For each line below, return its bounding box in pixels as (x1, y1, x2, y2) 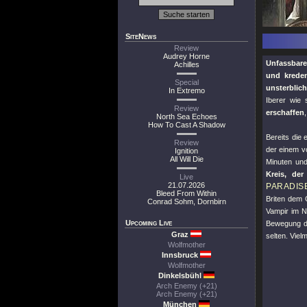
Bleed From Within (156, 189, 217, 197)
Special (174, 78, 199, 86)
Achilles (173, 60, 199, 69)
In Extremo (168, 86, 205, 95)
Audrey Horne (163, 52, 210, 60)
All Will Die (169, 155, 204, 163)
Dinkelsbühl (158, 271, 204, 280)
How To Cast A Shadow (147, 121, 225, 129)
